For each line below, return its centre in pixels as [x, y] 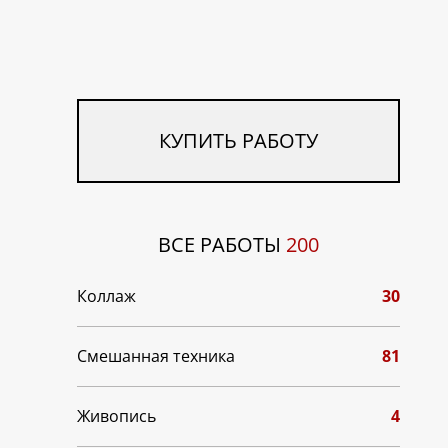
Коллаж [106, 296]
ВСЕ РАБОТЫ [222, 245]
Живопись [116, 416]
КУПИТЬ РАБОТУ [239, 141]
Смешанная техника [156, 356]
